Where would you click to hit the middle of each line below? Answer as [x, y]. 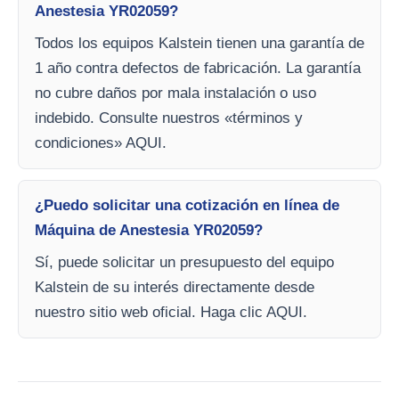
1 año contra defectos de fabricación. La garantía [198, 68]
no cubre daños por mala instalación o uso [175, 93]
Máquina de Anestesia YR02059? [149, 230]
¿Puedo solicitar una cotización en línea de [187, 205]
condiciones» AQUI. [101, 143]
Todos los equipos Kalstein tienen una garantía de [199, 43]
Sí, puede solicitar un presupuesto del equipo [184, 262]
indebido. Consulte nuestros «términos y [169, 118]
